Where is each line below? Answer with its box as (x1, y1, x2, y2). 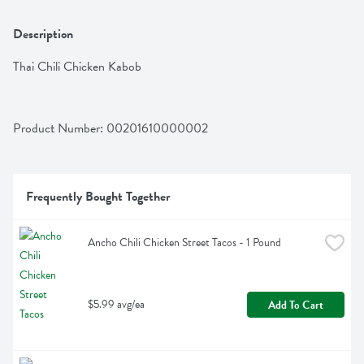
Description (13, 24, 73, 45)
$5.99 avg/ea (88, 296, 145, 314)
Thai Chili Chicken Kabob (13, 57, 141, 77)
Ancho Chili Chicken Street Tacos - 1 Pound (88, 234, 281, 252)
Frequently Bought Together (26, 187, 170, 207)
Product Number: (13, 119, 106, 139)
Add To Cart (268, 296, 323, 314)
